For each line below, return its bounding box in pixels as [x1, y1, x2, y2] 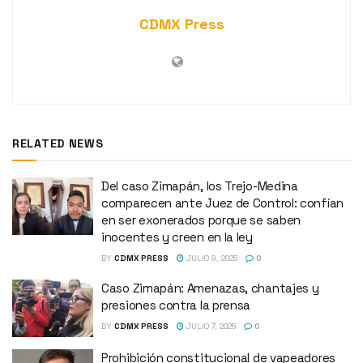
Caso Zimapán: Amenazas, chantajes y [101, 280, 319, 296]
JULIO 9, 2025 [184, 252, 237, 263]
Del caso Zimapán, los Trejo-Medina [101, 177, 298, 194]
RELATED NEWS [12, 135, 104, 151]
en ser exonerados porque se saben [101, 211, 301, 228]
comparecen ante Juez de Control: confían [101, 194, 344, 211]
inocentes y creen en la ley [101, 228, 253, 245]
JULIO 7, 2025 [184, 320, 236, 331]
